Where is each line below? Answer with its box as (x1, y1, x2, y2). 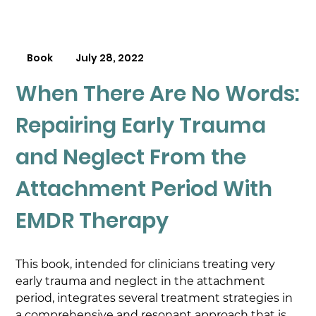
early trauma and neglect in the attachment (16, 274, 269, 288)
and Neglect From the (16, 142, 247, 172)
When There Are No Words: (16, 78, 300, 109)
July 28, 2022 (75, 51, 145, 66)
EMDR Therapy (16, 205, 169, 236)
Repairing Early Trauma (16, 110, 267, 140)
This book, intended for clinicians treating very (16, 257, 279, 272)
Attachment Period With (16, 174, 273, 204)
